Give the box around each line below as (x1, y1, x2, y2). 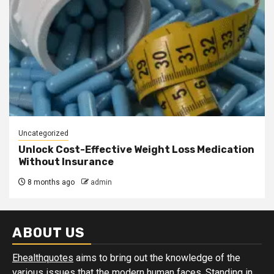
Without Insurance (18, 155, 114, 168)
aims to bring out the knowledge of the (73, 251, 240, 264)
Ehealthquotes (12, 251, 73, 264)
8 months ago (26, 177, 75, 187)
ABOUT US (12, 224, 85, 241)
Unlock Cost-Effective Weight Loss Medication (18, 143, 254, 155)
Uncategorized (18, 128, 68, 138)
